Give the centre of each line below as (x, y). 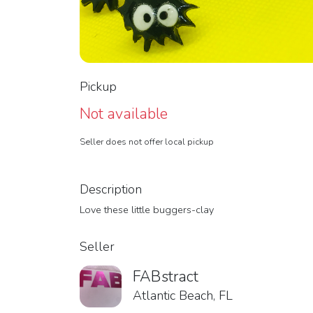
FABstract (166, 277)
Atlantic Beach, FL (183, 296)
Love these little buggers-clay (147, 210)
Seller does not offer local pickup (147, 141)
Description (111, 189)
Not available (124, 114)
